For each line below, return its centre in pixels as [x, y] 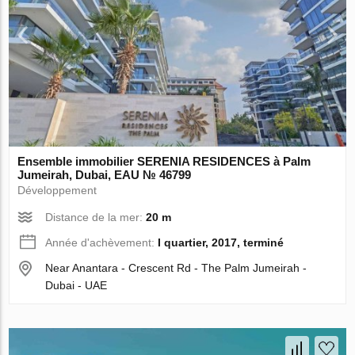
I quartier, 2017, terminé [221, 242]
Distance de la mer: [96, 217]
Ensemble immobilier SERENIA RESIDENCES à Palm [164, 161]
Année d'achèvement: [102, 242]
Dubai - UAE [76, 285]
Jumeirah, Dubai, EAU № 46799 [105, 174]
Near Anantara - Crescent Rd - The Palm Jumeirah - [176, 267]
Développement [57, 190]
